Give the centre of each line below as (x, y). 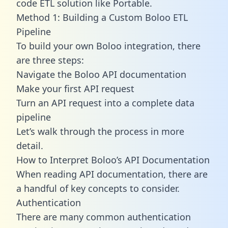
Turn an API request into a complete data (105, 103)
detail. (30, 145)
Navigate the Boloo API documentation (101, 74)
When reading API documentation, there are (112, 174)
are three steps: (50, 60)
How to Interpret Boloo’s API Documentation (113, 160)
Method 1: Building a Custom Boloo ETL (102, 17)
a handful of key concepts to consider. (98, 188)
